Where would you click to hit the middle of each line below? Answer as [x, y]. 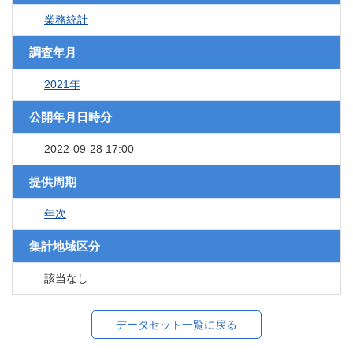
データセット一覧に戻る [176, 325]
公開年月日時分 [71, 117]
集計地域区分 [65, 247]
